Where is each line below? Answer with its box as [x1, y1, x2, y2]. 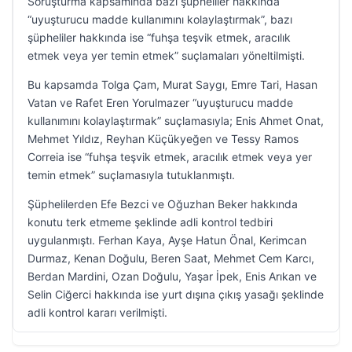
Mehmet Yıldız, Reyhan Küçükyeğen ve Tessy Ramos [27, 132, 299, 145]
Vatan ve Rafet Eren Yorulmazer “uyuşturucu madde [27, 96, 293, 109]
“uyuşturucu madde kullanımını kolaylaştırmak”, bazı [27, 13, 292, 26]
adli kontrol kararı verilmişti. [27, 306, 167, 319]
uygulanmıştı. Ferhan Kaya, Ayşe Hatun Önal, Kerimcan [27, 233, 306, 247]
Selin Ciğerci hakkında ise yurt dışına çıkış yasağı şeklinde [27, 288, 324, 301]
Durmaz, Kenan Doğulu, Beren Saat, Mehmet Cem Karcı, [27, 251, 314, 265]
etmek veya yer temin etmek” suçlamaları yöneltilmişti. [27, 49, 305, 62]
